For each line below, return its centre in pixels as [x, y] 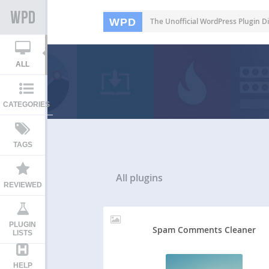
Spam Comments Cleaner [204, 229]
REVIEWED [23, 185]
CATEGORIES [26, 104]
